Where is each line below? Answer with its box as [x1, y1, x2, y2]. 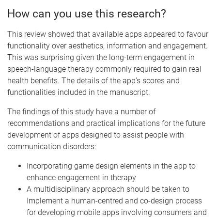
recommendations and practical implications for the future [7, 119, 205, 128]
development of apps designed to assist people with [7, 130, 184, 139]
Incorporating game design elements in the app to [27, 161, 196, 170]
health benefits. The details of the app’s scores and [7, 76, 180, 85]
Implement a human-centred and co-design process [27, 196, 202, 205]
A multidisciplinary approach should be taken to [27, 185, 189, 194]
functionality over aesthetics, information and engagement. [7, 41, 208, 50]
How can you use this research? [7, 7, 166, 20]
